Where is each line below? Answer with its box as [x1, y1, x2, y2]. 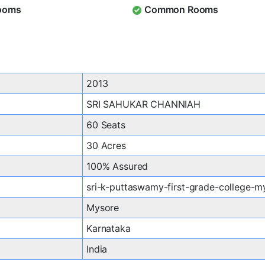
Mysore [86, 202, 119, 214]
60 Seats [86, 119, 125, 131]
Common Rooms [144, 4, 219, 16]
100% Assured [86, 160, 148, 173]
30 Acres [86, 140, 126, 152]
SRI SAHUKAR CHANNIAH [86, 98, 201, 111]
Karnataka [86, 222, 131, 235]
